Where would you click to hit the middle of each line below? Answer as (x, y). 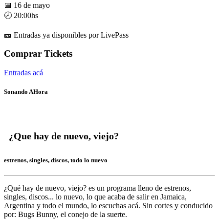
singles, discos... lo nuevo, (44, 197)
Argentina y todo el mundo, (46, 205)
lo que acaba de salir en (121, 197)
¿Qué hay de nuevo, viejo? (45, 188)
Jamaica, (173, 197)
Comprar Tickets (38, 54)
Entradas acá (23, 73)
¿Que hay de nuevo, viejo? (64, 136)
